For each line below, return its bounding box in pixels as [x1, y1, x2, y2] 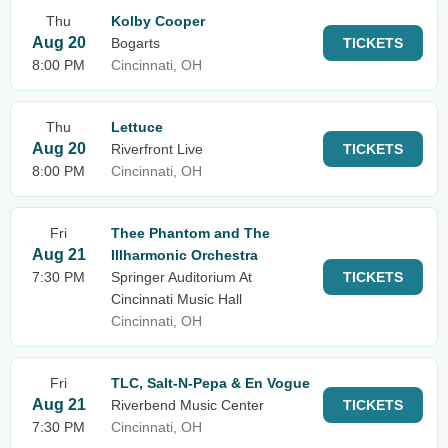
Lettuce [111, 119, 163, 135]
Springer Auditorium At [111, 269, 252, 285]
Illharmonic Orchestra [111, 247, 258, 263]
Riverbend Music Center [111, 397, 264, 413]
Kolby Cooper [111, 13, 205, 29]
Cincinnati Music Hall [111, 291, 242, 307]
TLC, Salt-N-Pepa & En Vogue [111, 375, 310, 391]
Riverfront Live [111, 141, 203, 157]
